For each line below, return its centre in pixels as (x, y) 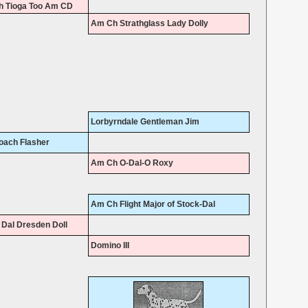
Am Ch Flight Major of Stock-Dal (153, 205)
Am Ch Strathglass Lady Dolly (149, 24)
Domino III (110, 246)
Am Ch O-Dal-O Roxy (132, 163)
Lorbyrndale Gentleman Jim (145, 122)
